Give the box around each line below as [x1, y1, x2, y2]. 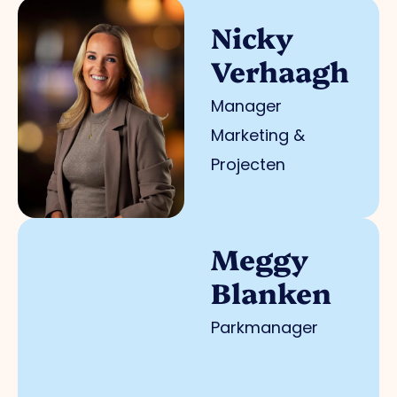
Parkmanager [210, 316, 318, 339]
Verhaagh [210, 51, 349, 90]
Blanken [210, 273, 331, 311]
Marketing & [210, 124, 305, 146]
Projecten [210, 153, 285, 175]
